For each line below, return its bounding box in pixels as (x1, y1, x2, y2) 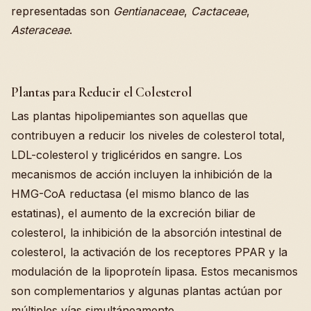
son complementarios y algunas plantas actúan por (11, 284, 283, 298)
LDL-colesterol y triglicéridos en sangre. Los (11, 148, 242, 162)
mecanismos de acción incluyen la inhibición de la (11, 167, 272, 181)
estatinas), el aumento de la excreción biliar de (11, 206, 255, 220)
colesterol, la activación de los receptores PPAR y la (11, 245, 287, 259)
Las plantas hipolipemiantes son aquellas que (11, 109, 248, 123)
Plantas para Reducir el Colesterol (11, 84, 192, 101)
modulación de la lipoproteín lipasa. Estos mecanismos (11, 264, 298, 278)
